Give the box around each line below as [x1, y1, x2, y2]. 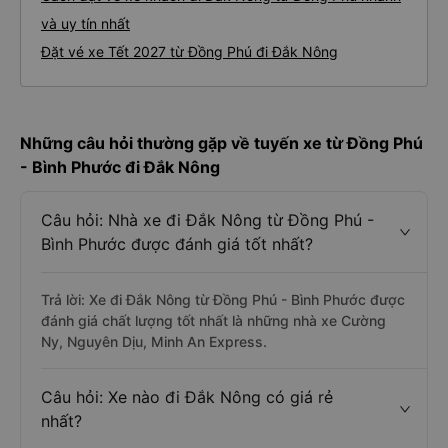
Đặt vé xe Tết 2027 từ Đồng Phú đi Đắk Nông [41, 43, 338, 60]
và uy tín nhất [41, 15, 130, 32]
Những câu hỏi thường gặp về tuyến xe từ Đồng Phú [20, 133, 423, 153]
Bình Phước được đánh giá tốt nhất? [41, 234, 313, 254]
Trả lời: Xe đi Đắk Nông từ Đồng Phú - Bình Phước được [41, 291, 405, 308]
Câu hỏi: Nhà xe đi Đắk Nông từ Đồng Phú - [41, 210, 374, 230]
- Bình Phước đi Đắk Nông [20, 157, 220, 177]
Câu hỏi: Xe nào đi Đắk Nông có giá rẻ [41, 387, 333, 407]
